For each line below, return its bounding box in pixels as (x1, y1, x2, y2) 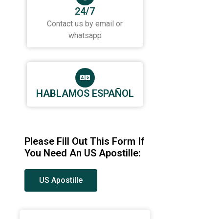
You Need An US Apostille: (24, 147, 141, 159)
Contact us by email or (47, 19, 123, 28)
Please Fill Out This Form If (24, 135, 145, 148)
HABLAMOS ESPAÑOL (36, 88, 134, 100)
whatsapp (68, 30, 102, 40)
